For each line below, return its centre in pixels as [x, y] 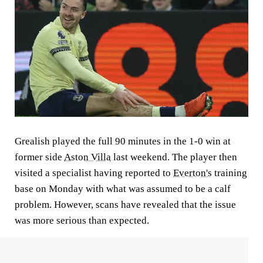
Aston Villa [87, 157]
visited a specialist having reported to [94, 173]
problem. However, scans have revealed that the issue [125, 204]
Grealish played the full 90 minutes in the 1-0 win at [123, 141]
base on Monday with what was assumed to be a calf [123, 188]
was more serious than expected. [82, 220]
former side [39, 157]
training [230, 173]
